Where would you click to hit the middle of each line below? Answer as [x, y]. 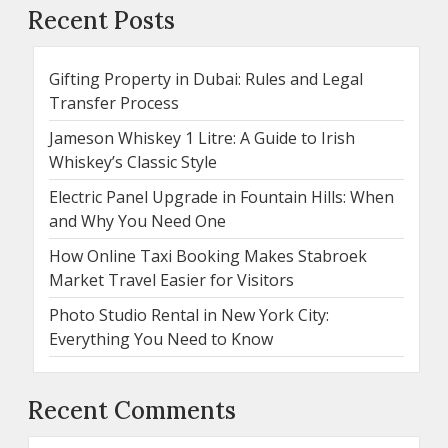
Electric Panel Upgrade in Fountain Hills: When [221, 197]
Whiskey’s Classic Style [133, 162]
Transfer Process [114, 103]
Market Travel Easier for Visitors [171, 280]
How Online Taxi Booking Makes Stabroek [208, 256]
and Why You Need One [137, 221]
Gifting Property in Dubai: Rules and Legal [206, 79]
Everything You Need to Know [161, 339]
